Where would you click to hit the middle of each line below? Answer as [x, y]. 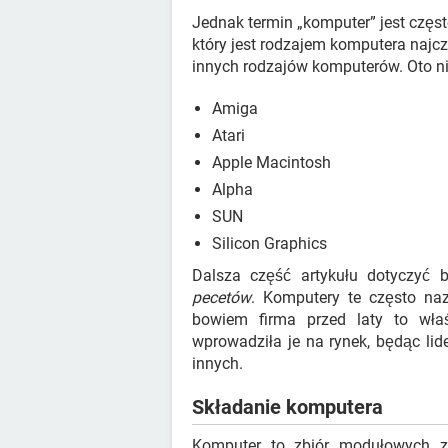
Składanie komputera [287, 407]
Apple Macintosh [271, 162]
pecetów [221, 297]
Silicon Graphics [269, 243]
